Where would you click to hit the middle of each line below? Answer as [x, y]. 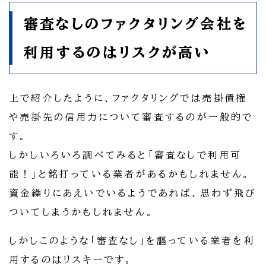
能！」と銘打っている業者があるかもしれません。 [130, 174]
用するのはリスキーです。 [71, 260]
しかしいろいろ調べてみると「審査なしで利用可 [126, 155]
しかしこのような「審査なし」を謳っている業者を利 [132, 241]
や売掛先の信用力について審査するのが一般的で [131, 117]
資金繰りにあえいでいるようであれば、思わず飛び [133, 193]
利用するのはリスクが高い [117, 53]
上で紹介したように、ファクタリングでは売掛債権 [128, 98]
